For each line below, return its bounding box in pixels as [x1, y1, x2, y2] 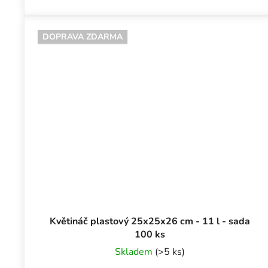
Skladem [115, 245, 156, 259]
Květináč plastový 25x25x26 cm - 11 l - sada [50, 215, 251, 229]
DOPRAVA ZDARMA [42, 31, 123, 42]
